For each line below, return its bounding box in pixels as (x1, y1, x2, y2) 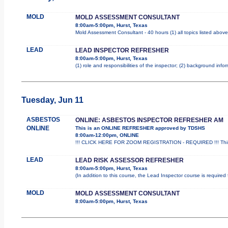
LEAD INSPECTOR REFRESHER (75, 46, 169, 54)
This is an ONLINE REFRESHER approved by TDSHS (75, 125, 205, 131)
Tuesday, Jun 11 (21, 95, 83, 104)
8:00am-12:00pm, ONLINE (75, 132, 139, 138)
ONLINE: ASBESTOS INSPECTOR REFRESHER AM (75, 116, 223, 124)
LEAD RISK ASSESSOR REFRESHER (75, 156, 184, 164)
